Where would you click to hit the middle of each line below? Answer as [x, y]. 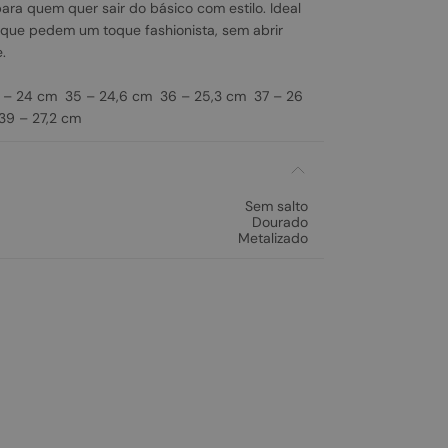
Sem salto [276, 206]
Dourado [280, 222]
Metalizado [273, 238]
